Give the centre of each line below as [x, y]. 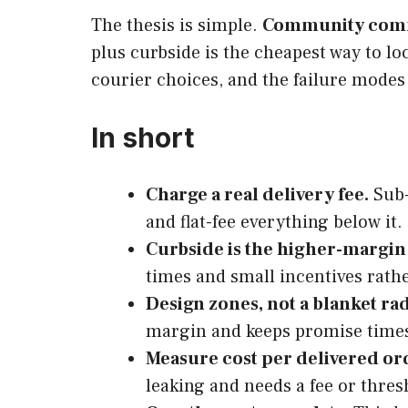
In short [143, 137]
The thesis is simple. [177, 25]
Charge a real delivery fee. [257, 194]
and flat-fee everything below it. [274, 222]
